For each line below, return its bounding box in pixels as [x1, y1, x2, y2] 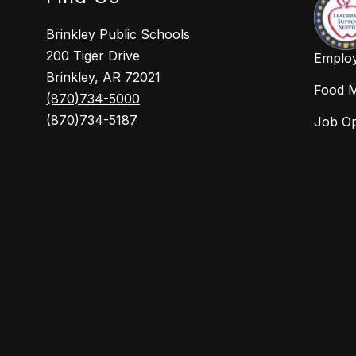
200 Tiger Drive [46, 48, 141, 64]
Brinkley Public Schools [46, 26, 191, 43]
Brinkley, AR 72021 [46, 69, 161, 86]
